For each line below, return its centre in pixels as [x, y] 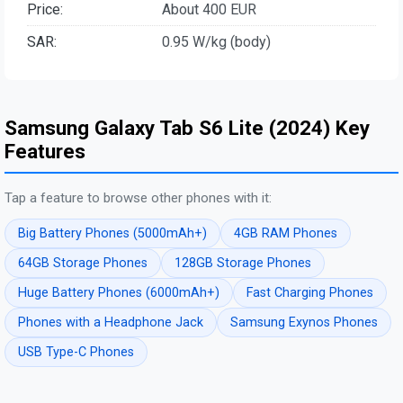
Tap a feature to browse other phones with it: [138, 198]
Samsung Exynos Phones [304, 323]
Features [45, 151]
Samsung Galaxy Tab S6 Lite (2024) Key [187, 127]
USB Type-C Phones [76, 353]
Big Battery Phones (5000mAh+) [112, 234]
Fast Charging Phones [310, 293]
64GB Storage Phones [83, 264]
